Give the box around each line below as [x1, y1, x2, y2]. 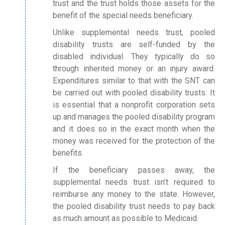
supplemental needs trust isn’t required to [53, 177, 215, 187]
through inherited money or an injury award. [53, 64, 215, 73]
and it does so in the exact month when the [53, 124, 215, 134]
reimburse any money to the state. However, [53, 189, 215, 199]
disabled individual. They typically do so [53, 52, 215, 61]
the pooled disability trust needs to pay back [53, 201, 215, 211]
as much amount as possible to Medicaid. [53, 213, 198, 223]
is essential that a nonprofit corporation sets [53, 100, 215, 109]
